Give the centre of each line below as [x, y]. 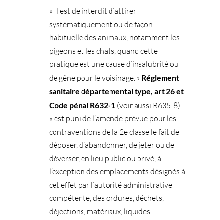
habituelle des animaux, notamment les [114, 37]
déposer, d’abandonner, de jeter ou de [111, 145]
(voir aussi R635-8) [148, 105]
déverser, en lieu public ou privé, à [105, 158]
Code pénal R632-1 [82, 105]
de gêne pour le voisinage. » [95, 77]
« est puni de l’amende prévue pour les [112, 118]
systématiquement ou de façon [101, 24]
